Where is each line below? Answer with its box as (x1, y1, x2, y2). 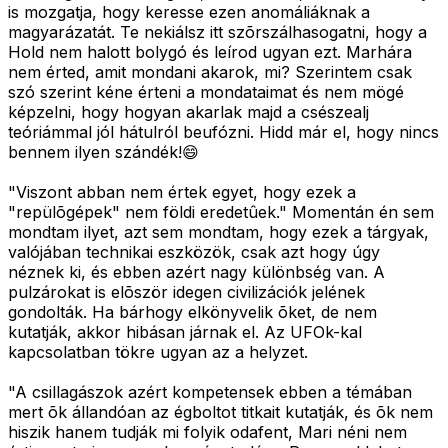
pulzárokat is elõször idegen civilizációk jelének (8, 282, 365, 303)
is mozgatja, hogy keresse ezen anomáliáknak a (8, 2, 370, 23)
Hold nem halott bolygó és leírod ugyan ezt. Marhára (8, 42, 412, 63)
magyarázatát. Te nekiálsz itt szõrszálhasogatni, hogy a (8, 22, 427, 43)
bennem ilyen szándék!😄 (8, 142, 199, 163)
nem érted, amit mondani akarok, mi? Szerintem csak (8, 62, 412, 83)
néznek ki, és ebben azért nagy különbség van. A (8, 262, 385, 283)
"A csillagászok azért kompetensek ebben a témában (8, 382, 412, 403)
